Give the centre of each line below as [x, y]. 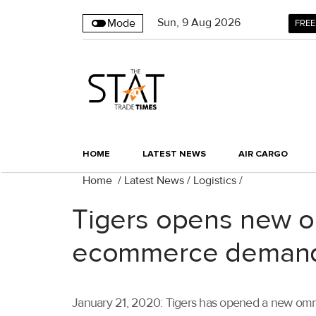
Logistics [215, 181]
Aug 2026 [216, 23]
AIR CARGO [263, 154]
